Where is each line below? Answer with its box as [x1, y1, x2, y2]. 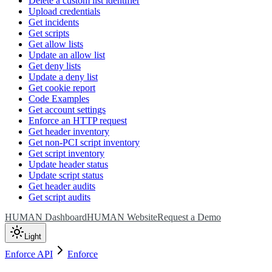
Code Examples [29, 93, 89, 104]
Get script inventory [29, 148, 104, 158]
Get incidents [29, 16, 79, 27]
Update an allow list [29, 49, 105, 60]
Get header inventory [29, 126, 109, 137]
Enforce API [5, 249, 53, 260]
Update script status [29, 169, 103, 180]
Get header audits [29, 180, 95, 191]
